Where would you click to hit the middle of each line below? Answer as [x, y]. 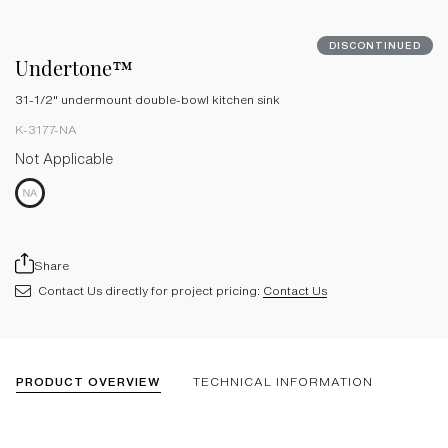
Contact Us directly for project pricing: [150, 290]
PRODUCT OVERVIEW [88, 381]
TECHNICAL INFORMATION [283, 381]
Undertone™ [74, 67]
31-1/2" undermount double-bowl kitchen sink [147, 99]
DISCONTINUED [375, 45]
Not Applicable [64, 159]
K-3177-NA [46, 129]
